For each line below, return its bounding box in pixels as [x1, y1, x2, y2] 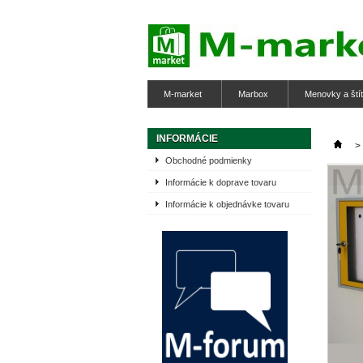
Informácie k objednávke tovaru [165, 199, 289, 209]
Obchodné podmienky [165, 156, 252, 165]
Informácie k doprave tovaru [165, 177, 276, 187]
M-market [164, 89, 202, 99]
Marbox [238, 89, 268, 99]
